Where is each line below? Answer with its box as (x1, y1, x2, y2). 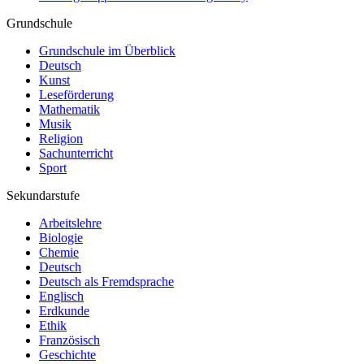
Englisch (39, 289, 84, 304)
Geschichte (39, 348, 96, 362)
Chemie (39, 245, 79, 260)
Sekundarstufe (6, 188, 80, 203)
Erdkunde (39, 304, 89, 318)
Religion (39, 132, 83, 146)
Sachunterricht (39, 146, 113, 161)
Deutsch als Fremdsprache (39, 275, 174, 289)
